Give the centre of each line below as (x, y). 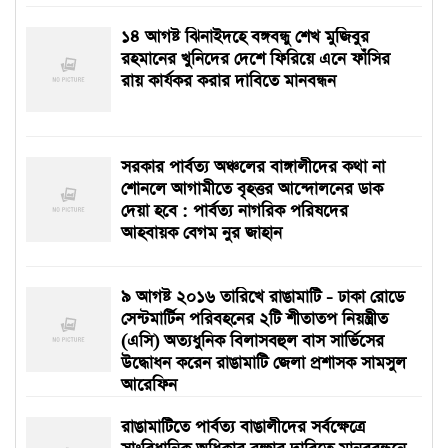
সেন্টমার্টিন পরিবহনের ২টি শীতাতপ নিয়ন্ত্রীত (254, 319)
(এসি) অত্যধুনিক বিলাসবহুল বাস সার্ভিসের (252, 341)
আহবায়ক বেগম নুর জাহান (201, 233)
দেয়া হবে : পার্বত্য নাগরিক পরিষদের (234, 211)
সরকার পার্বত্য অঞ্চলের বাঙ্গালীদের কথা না (253, 167)
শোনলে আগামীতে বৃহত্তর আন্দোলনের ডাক (252, 189)
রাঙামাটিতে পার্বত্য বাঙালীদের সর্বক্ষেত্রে (243, 427)
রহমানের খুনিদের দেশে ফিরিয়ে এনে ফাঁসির (255, 59)
